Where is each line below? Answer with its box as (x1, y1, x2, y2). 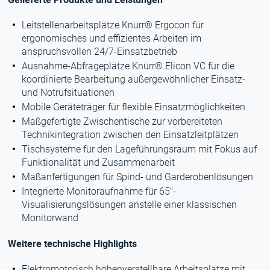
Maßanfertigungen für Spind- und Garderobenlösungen (22, 171, 254, 183)
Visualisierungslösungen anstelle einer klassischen (22, 199, 237, 210)
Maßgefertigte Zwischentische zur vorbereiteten (22, 116, 223, 127)
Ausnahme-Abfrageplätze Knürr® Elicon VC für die (22, 60, 235, 72)
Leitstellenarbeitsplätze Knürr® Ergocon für (22, 19, 204, 31)
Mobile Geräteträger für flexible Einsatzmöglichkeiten (22, 101, 246, 113)
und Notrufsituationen (22, 87, 115, 98)
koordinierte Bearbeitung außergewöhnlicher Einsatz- (22, 74, 246, 85)
